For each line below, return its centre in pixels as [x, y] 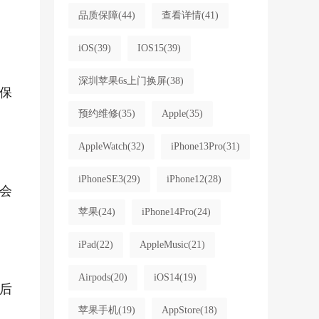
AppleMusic [163, 245]
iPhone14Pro [167, 212]
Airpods [94, 277]
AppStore [181, 310]
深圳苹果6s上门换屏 [122, 81]
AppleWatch [103, 146]
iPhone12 [185, 179]
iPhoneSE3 [100, 179]
